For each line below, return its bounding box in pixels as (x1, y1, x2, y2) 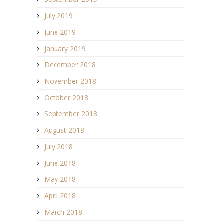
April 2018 (44, 191, 76, 201)
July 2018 (44, 142, 73, 152)
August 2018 (44, 125, 84, 135)
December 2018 (44, 60, 96, 70)
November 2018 (44, 76, 96, 86)
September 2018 (44, 109, 97, 119)
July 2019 (44, 11, 73, 21)
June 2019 (44, 27, 76, 37)
